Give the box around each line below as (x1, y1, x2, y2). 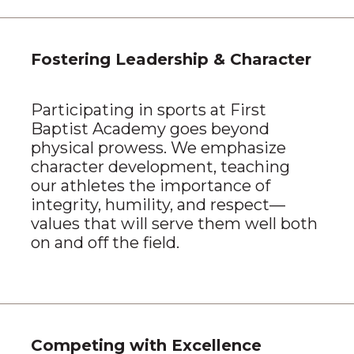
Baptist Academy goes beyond (30, 119, 269, 139)
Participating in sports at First (30, 100, 266, 120)
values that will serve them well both (30, 214, 318, 234)
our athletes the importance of (30, 176, 270, 196)
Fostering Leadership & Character (30, 50, 311, 70)
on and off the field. (30, 233, 179, 253)
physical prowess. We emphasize (30, 138, 286, 158)
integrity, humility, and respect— (30, 195, 285, 215)
